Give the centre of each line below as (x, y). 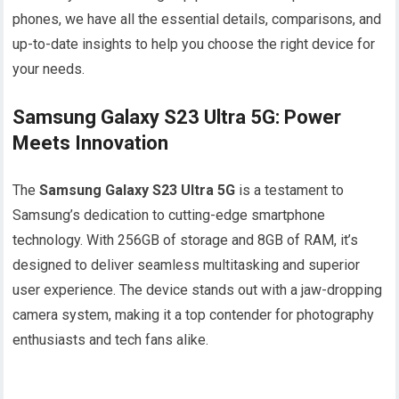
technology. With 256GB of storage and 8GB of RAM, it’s (186, 240)
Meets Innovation (91, 143)
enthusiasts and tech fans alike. (111, 340)
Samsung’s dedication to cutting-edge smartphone (169, 216)
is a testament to (290, 191)
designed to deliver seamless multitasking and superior (187, 265)
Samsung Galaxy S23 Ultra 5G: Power (177, 118)
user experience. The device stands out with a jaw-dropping (198, 290)
